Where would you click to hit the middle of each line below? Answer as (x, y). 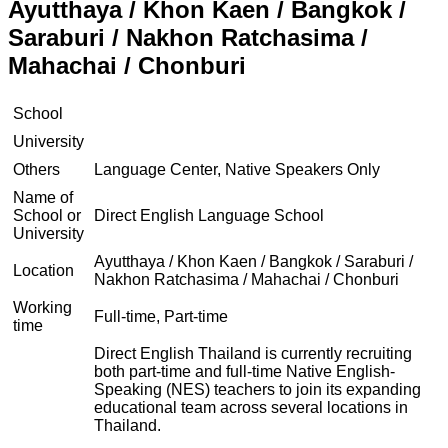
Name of (43, 197)
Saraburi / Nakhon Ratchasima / (188, 37)
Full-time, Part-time (161, 316)
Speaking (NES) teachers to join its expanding (257, 389)
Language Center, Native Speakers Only (237, 169)
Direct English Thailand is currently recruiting (253, 353)
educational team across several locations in (251, 407)
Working (42, 307)
